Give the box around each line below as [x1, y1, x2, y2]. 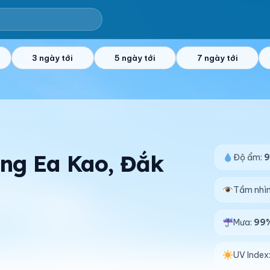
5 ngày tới [115, 53, 155, 63]
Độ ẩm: [233, 152, 265, 163]
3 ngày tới [32, 53, 74, 63]
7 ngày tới [196, 53, 238, 63]
